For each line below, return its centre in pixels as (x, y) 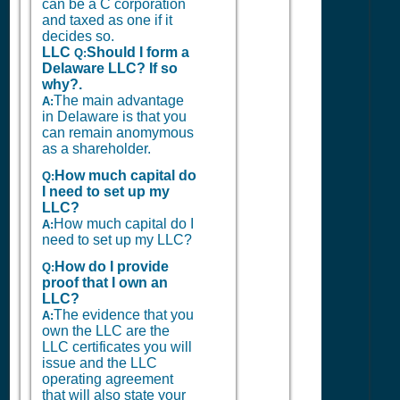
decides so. (78, 36)
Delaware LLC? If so (110, 68)
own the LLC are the (106, 331)
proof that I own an (105, 283)
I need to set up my (106, 192)
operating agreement (108, 379)
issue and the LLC (100, 363)
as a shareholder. (96, 149)
